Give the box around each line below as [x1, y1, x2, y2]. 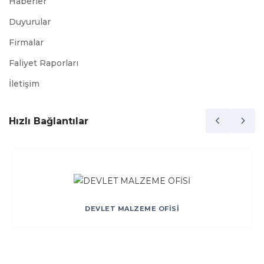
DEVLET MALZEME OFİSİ [85, 204, 179, 213]
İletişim [9, 78, 39, 90]
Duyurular [9, 16, 51, 28]
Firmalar [9, 37, 44, 48]
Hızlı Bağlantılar [9, 115, 88, 127]
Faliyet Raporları [9, 58, 78, 69]
